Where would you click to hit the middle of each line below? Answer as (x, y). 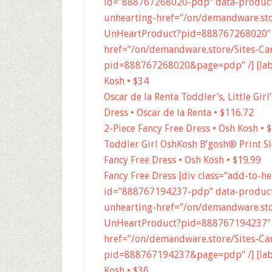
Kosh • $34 (126, 81)
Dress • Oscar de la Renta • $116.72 (179, 113)
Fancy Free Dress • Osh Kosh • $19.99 (182, 160)
